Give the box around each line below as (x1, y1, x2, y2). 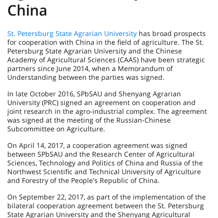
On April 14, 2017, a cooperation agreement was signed (7, 141, 187, 150)
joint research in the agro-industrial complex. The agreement (7, 107, 207, 116)
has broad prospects (137, 29, 206, 38)
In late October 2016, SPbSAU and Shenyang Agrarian (7, 89, 181, 98)
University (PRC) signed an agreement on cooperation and (7, 98, 196, 107)
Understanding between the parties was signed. (7, 73, 164, 82)
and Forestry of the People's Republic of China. (7, 176, 160, 185)
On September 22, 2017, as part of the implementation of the (7, 192, 206, 201)
